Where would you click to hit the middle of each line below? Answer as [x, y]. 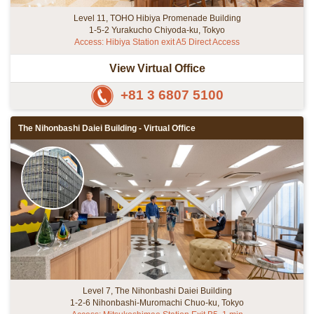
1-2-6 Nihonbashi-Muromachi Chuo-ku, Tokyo [157, 303]
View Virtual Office [157, 68]
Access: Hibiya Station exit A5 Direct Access [157, 42]
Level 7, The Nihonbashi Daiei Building [157, 291]
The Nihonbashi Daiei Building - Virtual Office [107, 128]
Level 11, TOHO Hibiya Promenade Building [157, 18]
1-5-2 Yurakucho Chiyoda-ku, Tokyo [157, 30]
